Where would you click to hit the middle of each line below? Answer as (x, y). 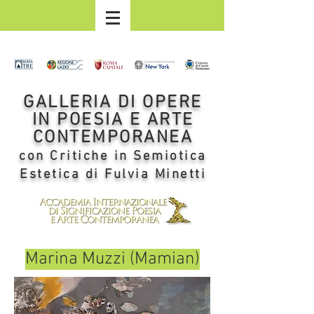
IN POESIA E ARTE (113, 121)
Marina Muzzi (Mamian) (112, 259)
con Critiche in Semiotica (113, 157)
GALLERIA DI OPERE (113, 103)
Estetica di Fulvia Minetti (113, 175)
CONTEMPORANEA (113, 138)
